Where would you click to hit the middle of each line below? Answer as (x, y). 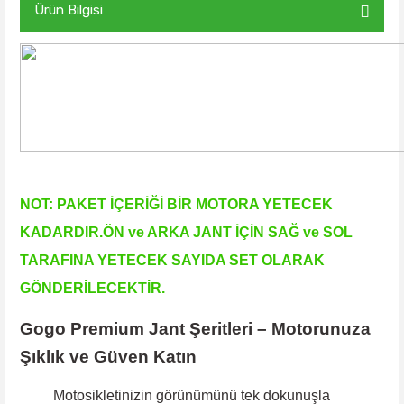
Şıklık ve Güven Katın (108, 356)
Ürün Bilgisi (69, 10)
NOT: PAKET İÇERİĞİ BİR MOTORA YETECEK (176, 204)
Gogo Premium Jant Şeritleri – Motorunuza (195, 328)
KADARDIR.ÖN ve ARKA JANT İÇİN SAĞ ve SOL (186, 232)
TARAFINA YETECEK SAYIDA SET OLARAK (172, 260)
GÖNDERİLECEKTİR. (92, 288)
